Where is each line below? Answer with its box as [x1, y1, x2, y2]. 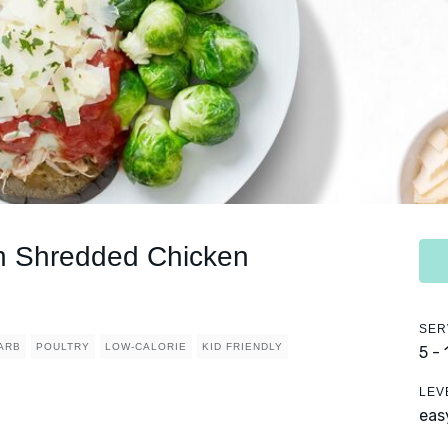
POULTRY [36, 341, 90, 353]
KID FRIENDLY [202, 341, 283, 353]
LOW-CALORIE [105, 341, 187, 353]
